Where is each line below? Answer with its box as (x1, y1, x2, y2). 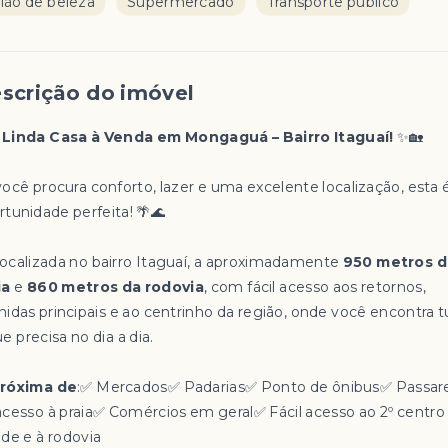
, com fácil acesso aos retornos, (203, 278, 426, 296)
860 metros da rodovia (26, 278, 204, 296)
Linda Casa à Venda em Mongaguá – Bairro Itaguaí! (2, 128, 394, 146)
